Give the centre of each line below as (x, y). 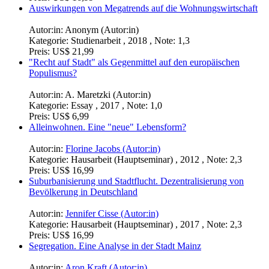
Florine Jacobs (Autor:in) (113, 149)
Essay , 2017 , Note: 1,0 (116, 106)
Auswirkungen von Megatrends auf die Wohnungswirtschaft (143, 8)
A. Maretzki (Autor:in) (108, 95)
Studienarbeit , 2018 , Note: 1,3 (130, 41)
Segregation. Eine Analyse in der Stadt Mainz (115, 246)
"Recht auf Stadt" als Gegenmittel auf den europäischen (134, 62)
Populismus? (53, 73)
